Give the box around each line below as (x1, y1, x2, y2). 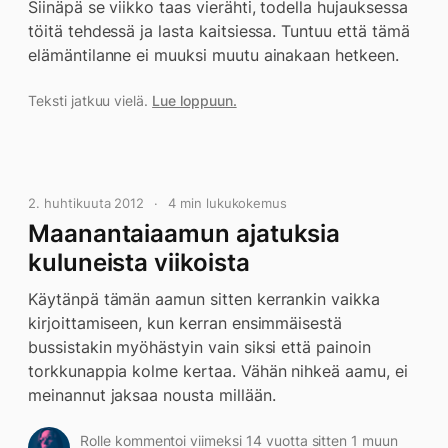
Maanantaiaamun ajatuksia (28, 219, 341, 248)
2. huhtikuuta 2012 (28, 195, 145, 211)
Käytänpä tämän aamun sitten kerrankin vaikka (28, 289, 380, 309)
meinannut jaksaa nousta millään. (28, 385, 276, 405)
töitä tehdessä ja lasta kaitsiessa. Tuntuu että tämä (28, 21, 410, 41)
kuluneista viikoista (28, 248, 250, 277)
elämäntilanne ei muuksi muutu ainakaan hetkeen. (28, 45, 399, 65)
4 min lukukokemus (167, 195, 288, 211)
